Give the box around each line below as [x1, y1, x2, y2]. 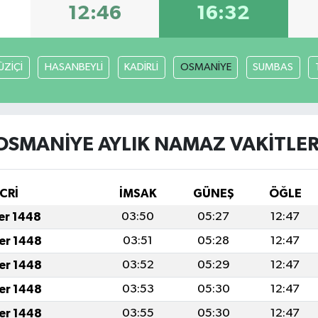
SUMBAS [253, 62, 294, 73]
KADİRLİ [124, 62, 159, 73]
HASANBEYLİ [44, 62, 103, 73]
